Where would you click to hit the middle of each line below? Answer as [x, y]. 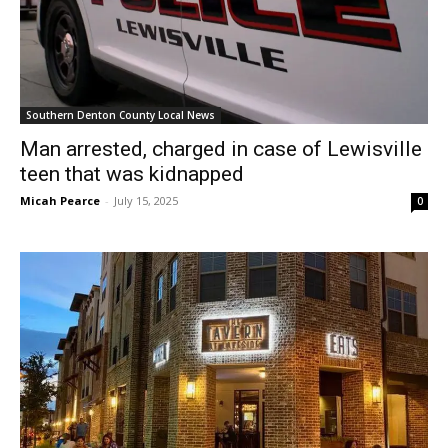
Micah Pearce [60, 200]
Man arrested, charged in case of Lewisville [221, 148]
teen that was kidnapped [132, 173]
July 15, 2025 [146, 200]
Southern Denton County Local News [120, 114]
